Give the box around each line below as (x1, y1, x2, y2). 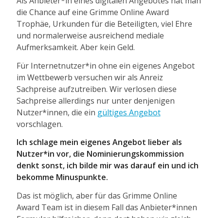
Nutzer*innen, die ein (16, 107, 97, 118)
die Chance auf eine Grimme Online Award (16, 7, 169, 18)
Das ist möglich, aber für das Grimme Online (16, 190, 177, 201)
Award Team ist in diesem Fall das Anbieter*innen (16, 201, 197, 213)
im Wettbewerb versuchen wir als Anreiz (16, 72, 163, 83)
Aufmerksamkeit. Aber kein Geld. (16, 42, 135, 53)
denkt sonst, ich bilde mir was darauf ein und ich (16, 160, 199, 171)
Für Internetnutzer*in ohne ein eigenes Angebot (16, 60, 195, 71)
